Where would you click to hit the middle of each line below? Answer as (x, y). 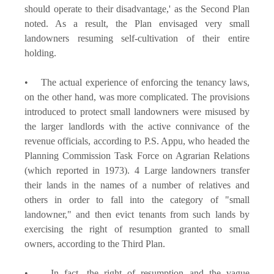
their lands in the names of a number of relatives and (137, 185)
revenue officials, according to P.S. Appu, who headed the (137, 141)
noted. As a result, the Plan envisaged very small (137, 23)
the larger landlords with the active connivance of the (137, 126)
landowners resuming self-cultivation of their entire (137, 38)
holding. (42, 53)
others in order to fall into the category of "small (137, 199)
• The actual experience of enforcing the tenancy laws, (137, 82)
